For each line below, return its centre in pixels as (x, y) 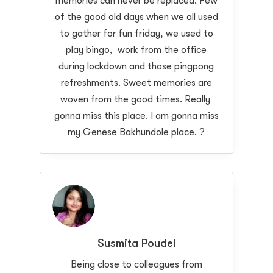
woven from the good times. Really (136, 99)
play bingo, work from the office (136, 50)
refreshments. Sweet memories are (136, 83)
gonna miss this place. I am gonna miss (136, 115)
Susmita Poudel (136, 243)
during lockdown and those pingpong (136, 66)
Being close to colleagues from (136, 264)
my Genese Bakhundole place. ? (136, 132)
